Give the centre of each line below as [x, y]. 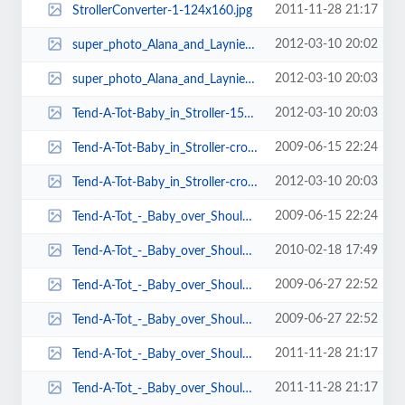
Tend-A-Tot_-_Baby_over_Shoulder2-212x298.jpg [157, 354]
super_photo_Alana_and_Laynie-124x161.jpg [158, 45]
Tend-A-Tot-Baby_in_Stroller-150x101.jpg [158, 113]
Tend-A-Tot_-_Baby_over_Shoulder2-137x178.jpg [157, 285]
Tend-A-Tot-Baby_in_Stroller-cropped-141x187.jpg [160, 182]
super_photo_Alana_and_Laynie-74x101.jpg [158, 79]
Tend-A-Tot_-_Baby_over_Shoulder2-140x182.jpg [157, 320]
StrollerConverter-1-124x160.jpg [162, 10]
